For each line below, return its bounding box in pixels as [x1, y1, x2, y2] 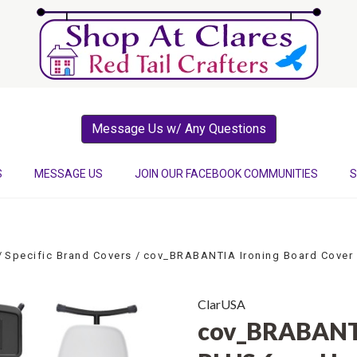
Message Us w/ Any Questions [91, 121, 266, 136]
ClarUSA [198, 296, 245, 312]
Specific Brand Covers [5, 249, 132, 261]
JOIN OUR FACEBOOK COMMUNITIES [135, 167, 318, 180]
